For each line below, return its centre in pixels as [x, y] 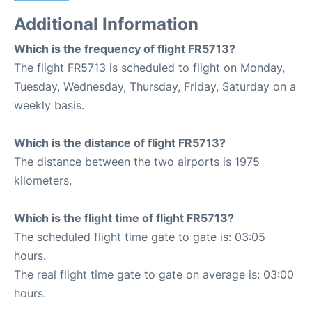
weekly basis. [49, 105]
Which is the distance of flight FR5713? [120, 143]
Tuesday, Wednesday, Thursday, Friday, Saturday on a [155, 86]
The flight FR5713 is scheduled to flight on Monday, [149, 68]
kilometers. [43, 180]
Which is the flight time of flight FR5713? [124, 218]
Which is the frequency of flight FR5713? [125, 49]
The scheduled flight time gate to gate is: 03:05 [140, 237]
